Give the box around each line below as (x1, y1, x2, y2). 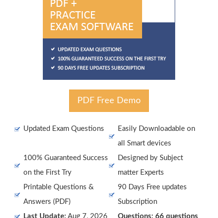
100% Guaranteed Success (23, 154, 108, 162)
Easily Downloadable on (118, 125, 195, 132)
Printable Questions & (23, 183, 94, 191)
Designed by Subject (118, 154, 183, 162)
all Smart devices (118, 140, 171, 147)
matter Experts (118, 169, 164, 176)
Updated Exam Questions (23, 125, 104, 132)
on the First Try (23, 169, 72, 176)
